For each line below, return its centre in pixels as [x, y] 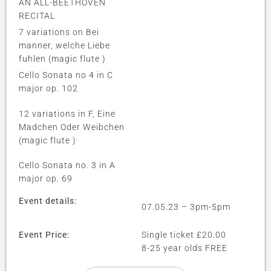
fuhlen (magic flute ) [62, 59]
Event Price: [44, 234]
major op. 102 [48, 89]
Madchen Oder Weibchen [72, 127]
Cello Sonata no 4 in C [66, 75]
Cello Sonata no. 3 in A [67, 165]
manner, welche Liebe [64, 46]
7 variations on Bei [59, 32]
